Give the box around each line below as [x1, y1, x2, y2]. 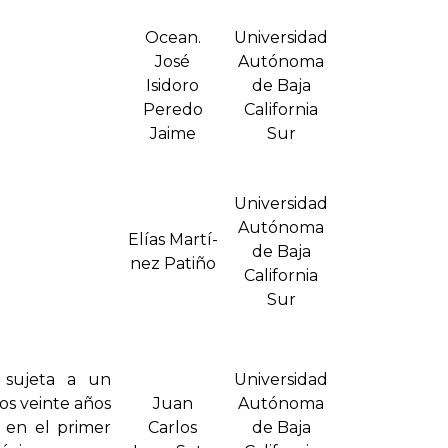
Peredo [142, 100, 203, 120]
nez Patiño [129, 254, 216, 274]
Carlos [148, 418, 197, 438]
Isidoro [146, 76, 199, 96]
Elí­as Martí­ [127, 230, 218, 250]
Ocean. [144, 28, 201, 48]
